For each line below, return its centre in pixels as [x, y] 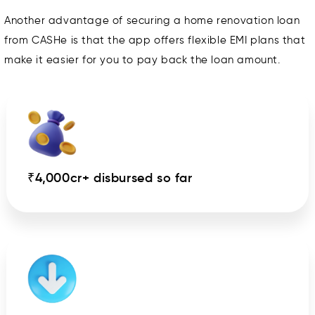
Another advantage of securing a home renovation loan [152, 21]
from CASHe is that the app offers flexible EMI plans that [155, 40]
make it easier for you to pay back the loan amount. [142, 60]
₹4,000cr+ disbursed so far [110, 178]
